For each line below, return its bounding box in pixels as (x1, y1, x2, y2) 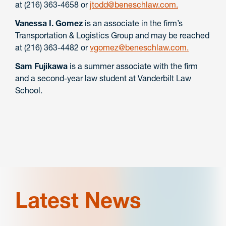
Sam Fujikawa (15, 61, 68, 71)
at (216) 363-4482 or (15, 42, 90, 52)
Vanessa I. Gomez (15, 18, 83, 28)
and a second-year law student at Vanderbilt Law (15, 73, 191, 83)
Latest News (15, 187, 141, 213)
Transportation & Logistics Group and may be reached (15, 30, 209, 40)
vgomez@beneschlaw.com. (90, 42, 189, 52)
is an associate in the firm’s (83, 18, 183, 28)
